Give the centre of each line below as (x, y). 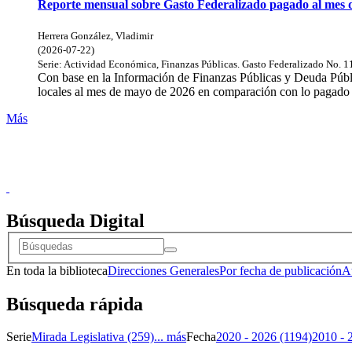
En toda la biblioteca (57, 270)
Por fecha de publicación (280, 270)
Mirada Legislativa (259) (93, 337)
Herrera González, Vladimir (95, 36)
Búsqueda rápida (75, 304)
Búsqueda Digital (75, 221)
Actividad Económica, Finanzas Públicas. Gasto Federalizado (194, 64)
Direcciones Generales (163, 270)
